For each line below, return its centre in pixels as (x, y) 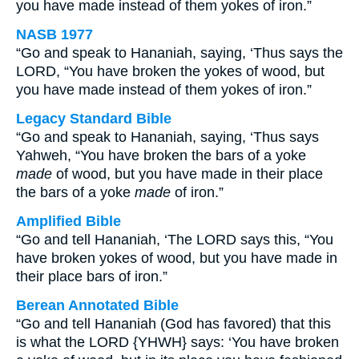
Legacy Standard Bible (94, 119)
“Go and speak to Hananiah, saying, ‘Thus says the (179, 53)
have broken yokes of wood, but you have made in (177, 258)
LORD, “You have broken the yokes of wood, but (170, 71)
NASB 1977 (54, 34)
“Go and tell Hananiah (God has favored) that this (173, 324)
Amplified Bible (69, 221)
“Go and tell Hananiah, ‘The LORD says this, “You (175, 240)
